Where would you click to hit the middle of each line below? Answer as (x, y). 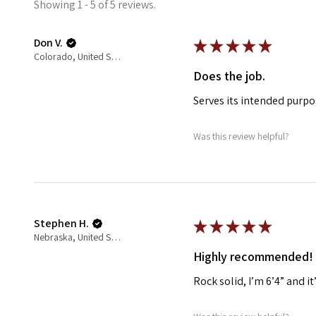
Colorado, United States (116, 56)
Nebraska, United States (116, 237)
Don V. (48, 42)
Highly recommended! (254, 256)
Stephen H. (61, 223)
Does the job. (230, 75)
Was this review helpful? (242, 136)
